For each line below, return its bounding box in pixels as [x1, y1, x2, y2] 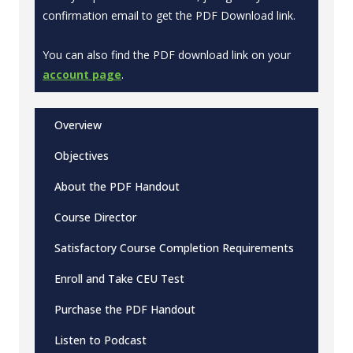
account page [43, 67, 121, 82]
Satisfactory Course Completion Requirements [54, 240, 294, 255]
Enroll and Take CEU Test [54, 271, 184, 286]
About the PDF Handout [54, 179, 180, 194]
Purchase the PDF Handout [54, 302, 195, 317]
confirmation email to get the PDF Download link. [43, 8, 295, 23]
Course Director [54, 210, 136, 225]
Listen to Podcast [54, 333, 147, 347]
